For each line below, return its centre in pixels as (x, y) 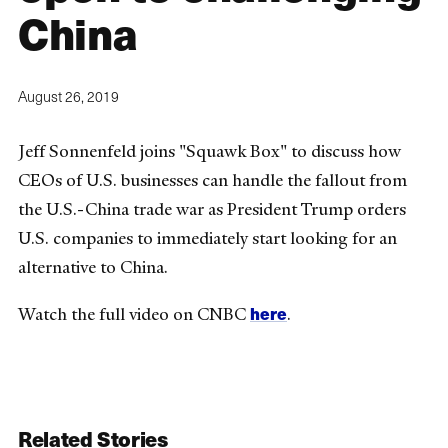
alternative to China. (93, 267)
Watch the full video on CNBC (134, 314)
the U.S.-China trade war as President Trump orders (212, 209)
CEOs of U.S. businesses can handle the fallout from (212, 180)
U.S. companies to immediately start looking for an (207, 238)
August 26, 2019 (68, 97)
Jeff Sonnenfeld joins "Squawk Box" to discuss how (209, 151)
